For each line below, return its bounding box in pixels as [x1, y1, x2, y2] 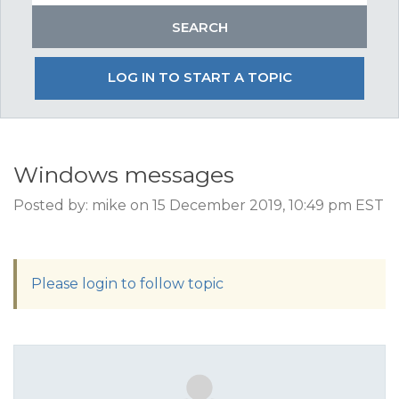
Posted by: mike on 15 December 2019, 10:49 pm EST [13, 197, 384, 214]
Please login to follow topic [31, 275, 224, 292]
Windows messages [13, 161, 234, 188]
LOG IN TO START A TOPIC [107, 69, 292, 85]
